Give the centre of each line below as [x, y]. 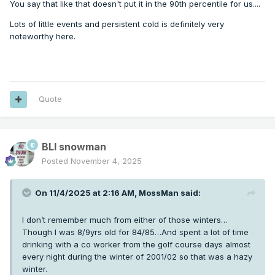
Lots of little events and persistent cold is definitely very [117, 24]
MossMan [159, 193]
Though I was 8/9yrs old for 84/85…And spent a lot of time [135, 232]
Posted [56, 161]
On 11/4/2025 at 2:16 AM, [87, 193]
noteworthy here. [43, 36]
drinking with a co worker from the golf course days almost [136, 245]
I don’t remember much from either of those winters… [125, 220]
